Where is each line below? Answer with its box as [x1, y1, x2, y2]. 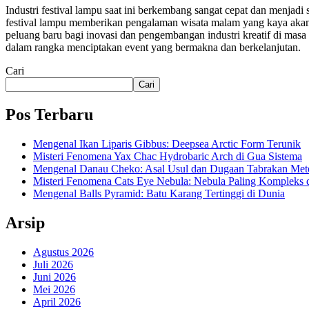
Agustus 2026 [33, 246, 94, 259]
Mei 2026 [33, 283, 75, 296]
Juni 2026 [33, 271, 76, 283]
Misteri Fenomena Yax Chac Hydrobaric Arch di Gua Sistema [33, 150, 302, 163]
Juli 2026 [33, 259, 73, 271]
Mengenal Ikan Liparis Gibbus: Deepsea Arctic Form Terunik [33, 138, 301, 150]
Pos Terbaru [6, 106, 93, 124]
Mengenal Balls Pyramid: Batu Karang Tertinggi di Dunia [33, 188, 285, 200]
